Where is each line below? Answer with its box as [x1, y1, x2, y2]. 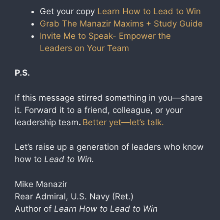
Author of [15, 203, 54, 214]
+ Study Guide [146, 18, 203, 28]
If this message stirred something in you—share [15, 92, 203, 103]
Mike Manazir [15, 179, 67, 189]
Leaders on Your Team [40, 43, 129, 53]
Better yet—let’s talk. [82, 117, 164, 127]
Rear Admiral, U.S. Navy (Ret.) [15, 191, 134, 201]
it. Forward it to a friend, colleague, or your [15, 105, 183, 115]
